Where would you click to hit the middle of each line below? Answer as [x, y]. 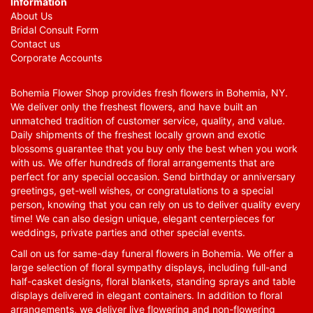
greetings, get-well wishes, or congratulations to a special [142, 190]
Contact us [35, 43]
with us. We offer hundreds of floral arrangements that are [143, 162]
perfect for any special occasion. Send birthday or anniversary [153, 176]
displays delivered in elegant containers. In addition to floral [146, 295]
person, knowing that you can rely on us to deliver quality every [155, 204]
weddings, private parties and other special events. [128, 232]
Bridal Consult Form [54, 29]
